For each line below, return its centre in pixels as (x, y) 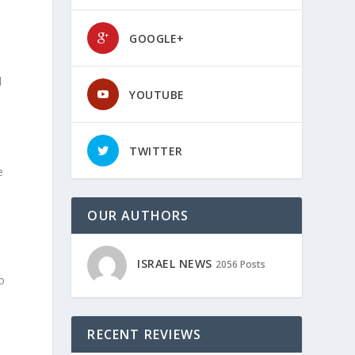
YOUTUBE (157, 95)
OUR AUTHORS (138, 216)
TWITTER (156, 151)
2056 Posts (240, 265)
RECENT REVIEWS (145, 334)
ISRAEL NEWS (175, 264)
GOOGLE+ (157, 38)
